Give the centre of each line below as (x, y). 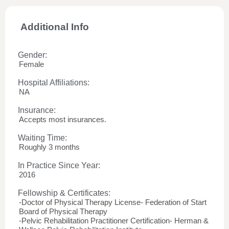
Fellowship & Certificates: (64, 193)
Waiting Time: (42, 138)
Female (31, 64)
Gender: (32, 55)
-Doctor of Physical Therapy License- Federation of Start (113, 202)
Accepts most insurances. (63, 119)
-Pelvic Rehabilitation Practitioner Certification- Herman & (114, 221)
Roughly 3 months (49, 147)
